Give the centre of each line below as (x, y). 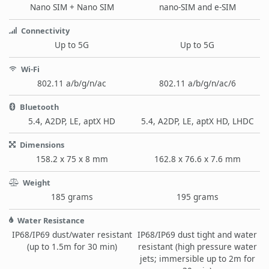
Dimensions (41, 145)
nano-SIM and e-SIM (197, 7)
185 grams (72, 197)
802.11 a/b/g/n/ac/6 (197, 83)
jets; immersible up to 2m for (197, 259)
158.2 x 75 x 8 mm (72, 159)
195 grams (197, 197)
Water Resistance (50, 221)
